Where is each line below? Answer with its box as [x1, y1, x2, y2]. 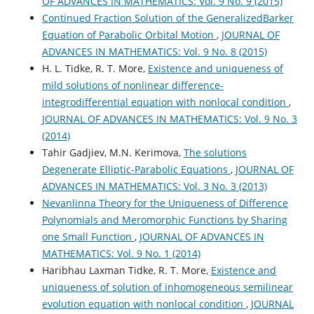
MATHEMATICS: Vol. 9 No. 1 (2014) [41, 246, 200, 260]
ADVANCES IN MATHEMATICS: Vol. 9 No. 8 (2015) [41, 44, 267, 58]
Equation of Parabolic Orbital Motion [41, 27, 217, 41]
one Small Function [41, 229, 135, 243]
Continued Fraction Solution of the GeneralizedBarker [41, 11, 294, 25]
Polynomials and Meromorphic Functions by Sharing [41, 212, 287, 226]
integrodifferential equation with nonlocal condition [41, 95, 289, 109]
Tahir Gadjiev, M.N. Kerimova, [41, 145, 184, 159]
